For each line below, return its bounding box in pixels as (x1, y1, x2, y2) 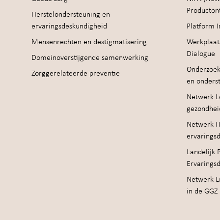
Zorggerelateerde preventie (31, 69, 120, 78)
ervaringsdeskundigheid (31, 22, 107, 30)
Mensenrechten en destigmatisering (31, 38, 147, 46)
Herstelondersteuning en (31, 10, 110, 19)
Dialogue (186, 50, 215, 58)
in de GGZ (186, 187, 218, 195)
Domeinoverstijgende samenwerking (31, 54, 148, 62)
